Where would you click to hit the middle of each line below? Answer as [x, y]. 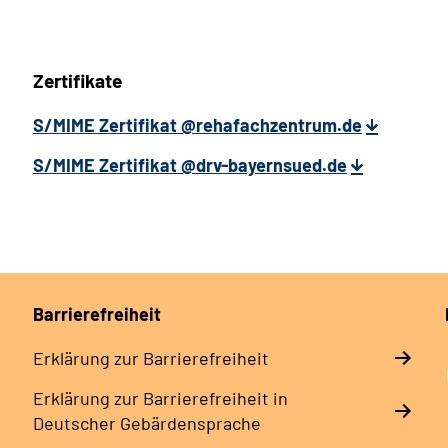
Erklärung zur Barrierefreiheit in [160, 397]
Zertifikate [77, 80]
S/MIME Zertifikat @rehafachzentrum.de [197, 124]
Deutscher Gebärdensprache [146, 422]
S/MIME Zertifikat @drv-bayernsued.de [190, 164]
